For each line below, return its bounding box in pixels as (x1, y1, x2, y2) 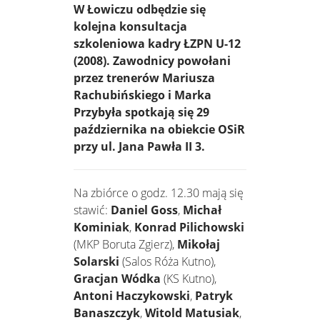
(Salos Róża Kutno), (119, 253, 216, 269)
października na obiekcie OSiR (74, 121, 245, 137)
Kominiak (74, 219, 129, 235)
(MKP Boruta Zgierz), (74, 236, 177, 252)
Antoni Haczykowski (74, 287, 190, 304)
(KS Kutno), (161, 270, 216, 286)
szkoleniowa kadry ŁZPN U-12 (74, 35, 241, 51)
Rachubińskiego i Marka (74, 86, 211, 103)
